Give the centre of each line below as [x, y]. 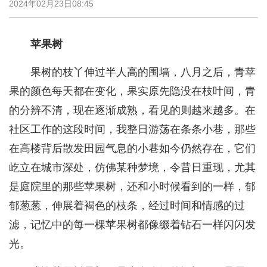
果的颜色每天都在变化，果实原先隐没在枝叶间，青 [132, 91]
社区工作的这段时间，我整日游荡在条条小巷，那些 [132, 130]
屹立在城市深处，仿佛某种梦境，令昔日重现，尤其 [132, 168]
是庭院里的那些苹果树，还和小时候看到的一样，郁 [132, 187]
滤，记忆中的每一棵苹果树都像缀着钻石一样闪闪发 [132, 225]
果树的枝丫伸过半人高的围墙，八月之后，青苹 [143, 72]
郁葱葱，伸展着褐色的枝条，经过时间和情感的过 [127, 206]
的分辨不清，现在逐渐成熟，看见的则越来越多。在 [132, 111]
